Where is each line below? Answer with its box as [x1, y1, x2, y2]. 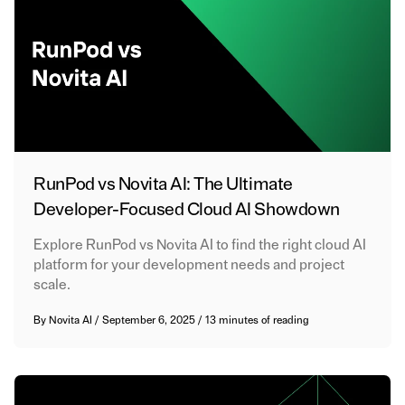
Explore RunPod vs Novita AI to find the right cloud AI [33, 237, 367, 252]
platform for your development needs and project [33, 257, 345, 272]
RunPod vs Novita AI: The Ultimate [33, 174, 293, 193]
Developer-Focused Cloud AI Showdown [33, 200, 340, 219]
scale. [33, 277, 71, 292]
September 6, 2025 [102, 314, 199, 325]
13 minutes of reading [205, 314, 310, 325]
